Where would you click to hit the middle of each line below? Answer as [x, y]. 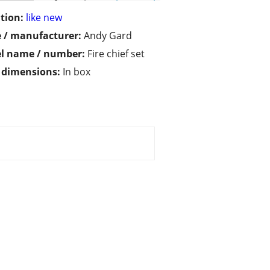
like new [44, 18]
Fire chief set [116, 54]
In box [77, 72]
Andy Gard [108, 36]
